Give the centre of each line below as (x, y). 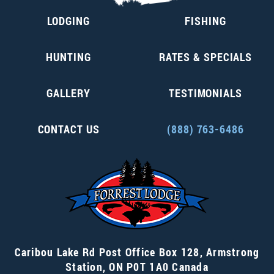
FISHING (206, 21)
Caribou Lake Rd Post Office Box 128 (107, 252)
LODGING (68, 21)
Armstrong (233, 252)
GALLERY (68, 93)
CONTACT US (68, 129)
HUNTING (68, 57)
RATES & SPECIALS (206, 57)
